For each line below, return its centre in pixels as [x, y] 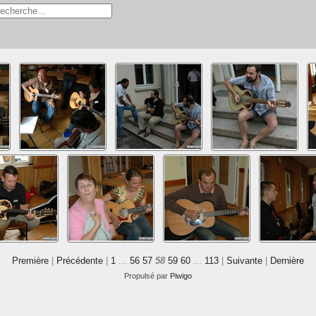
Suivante [244, 261]
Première [30, 261]
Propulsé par [147, 276]
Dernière [287, 261]
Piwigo [181, 276]
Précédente [80, 261]
